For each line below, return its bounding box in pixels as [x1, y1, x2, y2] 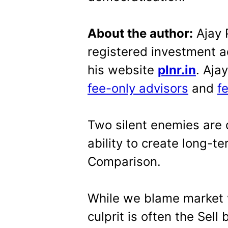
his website [88, 63, 158, 77]
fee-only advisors [88, 81, 188, 96]
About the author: [88, 26, 193, 41]
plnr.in [158, 63, 196, 77]
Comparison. [88, 154, 161, 169]
